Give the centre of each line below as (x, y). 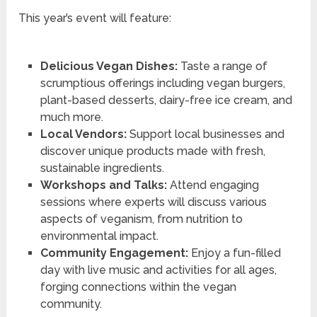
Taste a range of (222, 67)
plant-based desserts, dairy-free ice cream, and (166, 100)
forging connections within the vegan (138, 287)
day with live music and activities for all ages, (158, 270)
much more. (71, 117)
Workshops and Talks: (103, 185)
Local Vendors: (83, 134)
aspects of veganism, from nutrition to (141, 219)
